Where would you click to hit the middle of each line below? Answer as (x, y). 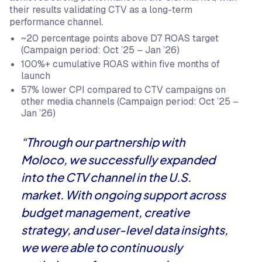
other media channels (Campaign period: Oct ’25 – (130, 101)
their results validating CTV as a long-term (101, 10)
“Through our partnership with (103, 142)
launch (36, 76)
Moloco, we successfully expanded (118, 159)
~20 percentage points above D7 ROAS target (120, 38)
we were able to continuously (102, 247)
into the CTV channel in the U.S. (106, 177)
